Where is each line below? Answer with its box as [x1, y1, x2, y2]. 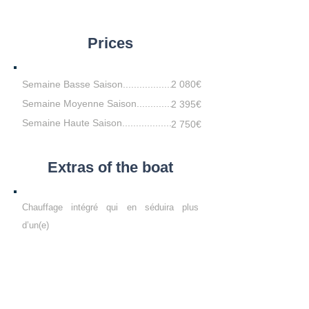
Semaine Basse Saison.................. [22, 79, 172, 90]
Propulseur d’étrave [22, 274, 99, 284]
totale [22, 256, 44, 266]
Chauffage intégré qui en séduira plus [22, 202, 199, 212]
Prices [88, 34, 133, 52]
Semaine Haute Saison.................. [22, 117, 172, 128]
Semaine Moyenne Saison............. [22, 98, 172, 109]
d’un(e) [22, 220, 49, 230]
